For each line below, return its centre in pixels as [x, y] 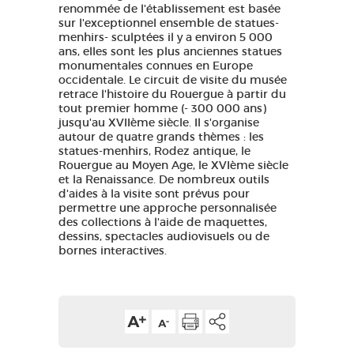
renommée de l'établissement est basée [169, 9]
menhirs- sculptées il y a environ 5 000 [166, 37]
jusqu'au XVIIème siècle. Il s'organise [159, 122]
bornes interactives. [113, 250]
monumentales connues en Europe [156, 66]
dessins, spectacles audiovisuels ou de [164, 236]
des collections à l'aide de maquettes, [163, 222]
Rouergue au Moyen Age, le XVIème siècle [173, 165]
